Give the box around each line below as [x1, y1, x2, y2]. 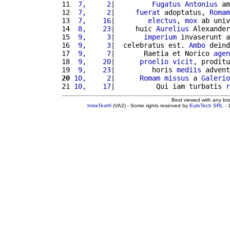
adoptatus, [160, 8, 209, 16]
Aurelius [156, 24, 189, 33]
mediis [177, 65, 201, 74]
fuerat [136, 8, 160, 16]
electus [148, 16, 177, 25]
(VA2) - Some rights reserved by [111, 102, 189, 108]
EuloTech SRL [189, 102, 223, 108]
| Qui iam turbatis [111, 82, 226, 90]
